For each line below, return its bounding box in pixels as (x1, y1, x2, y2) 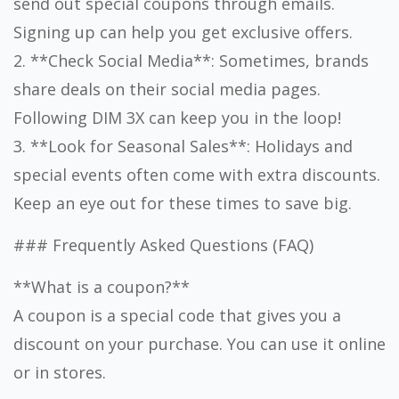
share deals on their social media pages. (13, 78, 321, 100)
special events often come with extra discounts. (13, 164, 380, 185)
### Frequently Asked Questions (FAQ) (13, 234, 313, 256)
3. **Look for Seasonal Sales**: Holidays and (13, 135, 353, 157)
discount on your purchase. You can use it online (13, 333, 386, 354)
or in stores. (13, 362, 106, 383)
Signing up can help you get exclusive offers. (13, 21, 353, 43)
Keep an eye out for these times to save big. (13, 192, 352, 214)
